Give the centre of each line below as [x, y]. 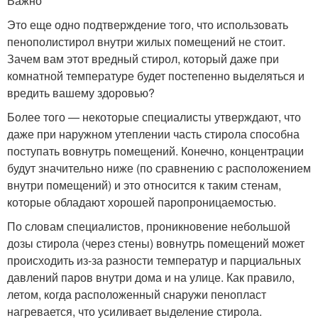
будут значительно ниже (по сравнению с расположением [159, 168]
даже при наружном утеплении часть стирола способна [153, 134]
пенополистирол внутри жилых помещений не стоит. [146, 42]
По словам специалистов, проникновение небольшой [149, 226]
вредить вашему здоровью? [81, 93]
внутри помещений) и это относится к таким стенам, [144, 185]
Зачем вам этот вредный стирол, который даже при [143, 59]
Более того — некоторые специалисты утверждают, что [154, 117]
